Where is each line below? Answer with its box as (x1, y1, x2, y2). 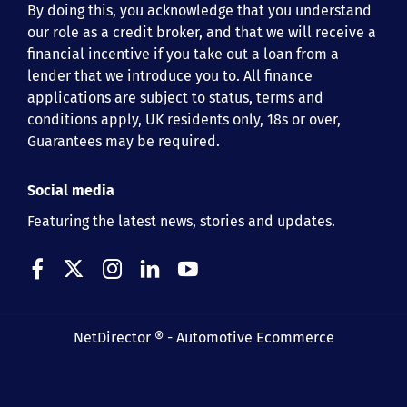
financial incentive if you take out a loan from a (27, 45, 339, 63)
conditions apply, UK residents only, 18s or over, (27, 110, 341, 128)
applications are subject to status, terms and (27, 88, 323, 106)
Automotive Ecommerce (175, 328, 334, 346)
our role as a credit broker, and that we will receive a (27, 23, 376, 41)
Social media (27, 181, 114, 199)
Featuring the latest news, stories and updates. (27, 212, 335, 230)
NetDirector (73, 328, 154, 346)
